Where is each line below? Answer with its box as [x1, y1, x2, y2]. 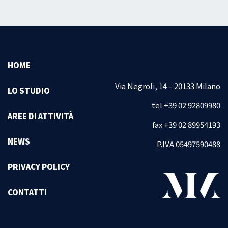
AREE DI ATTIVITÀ [8, 110, 73, 121]
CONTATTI [8, 187, 47, 197]
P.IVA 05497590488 [157, 138, 220, 149]
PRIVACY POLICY [8, 161, 70, 172]
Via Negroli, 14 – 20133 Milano [115, 80, 220, 91]
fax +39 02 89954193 [152, 119, 220, 130]
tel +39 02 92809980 [152, 100, 220, 110]
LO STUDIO [8, 85, 50, 96]
